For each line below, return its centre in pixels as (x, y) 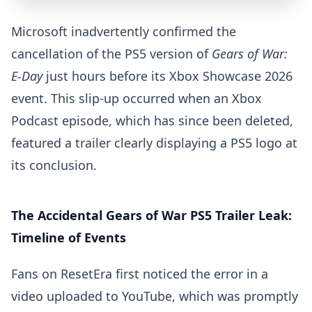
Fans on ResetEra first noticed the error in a (140, 274)
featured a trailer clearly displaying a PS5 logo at (154, 143)
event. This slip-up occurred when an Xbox (136, 98)
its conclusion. (54, 165)
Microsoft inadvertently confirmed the (124, 31)
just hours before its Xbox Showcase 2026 (167, 76)
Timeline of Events (69, 237)
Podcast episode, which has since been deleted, (152, 120)
